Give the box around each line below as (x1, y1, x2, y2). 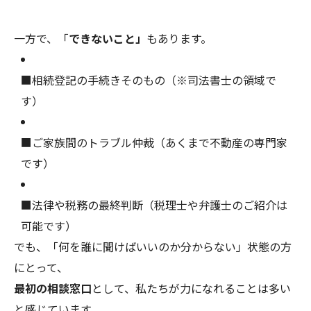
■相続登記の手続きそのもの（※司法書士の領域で (21, 72, 276, 88)
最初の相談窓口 (14, 280, 92, 296)
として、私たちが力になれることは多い (92, 280, 291, 296)
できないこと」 (69, 30, 146, 47)
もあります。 (146, 30, 212, 47)
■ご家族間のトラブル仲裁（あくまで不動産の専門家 (21, 134, 287, 151)
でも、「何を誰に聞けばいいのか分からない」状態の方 (14, 238, 292, 255)
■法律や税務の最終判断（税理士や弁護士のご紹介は (21, 196, 287, 213)
